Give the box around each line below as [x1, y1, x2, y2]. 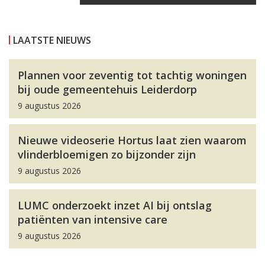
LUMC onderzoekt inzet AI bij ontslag [18, 198, 212, 212]
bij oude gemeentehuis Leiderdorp [18, 82, 197, 96]
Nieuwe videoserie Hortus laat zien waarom [18, 133, 247, 147]
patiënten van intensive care [18, 212, 167, 227]
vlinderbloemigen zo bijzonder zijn [18, 147, 196, 161]
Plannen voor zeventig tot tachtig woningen [18, 68, 247, 82]
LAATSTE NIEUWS [13, 34, 91, 47]
